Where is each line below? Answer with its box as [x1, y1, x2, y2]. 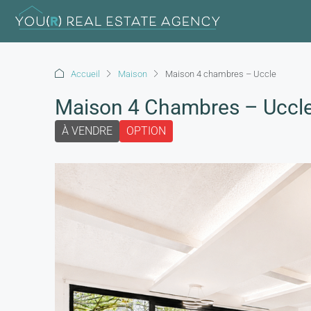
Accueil [71, 68, 100, 79]
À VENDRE [62, 124, 112, 137]
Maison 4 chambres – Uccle [165, 68, 276, 79]
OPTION [126, 124, 166, 137]
